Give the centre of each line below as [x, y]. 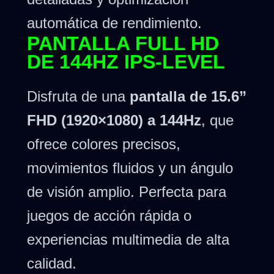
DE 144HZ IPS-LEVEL [126, 62]
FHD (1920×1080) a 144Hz [114, 120]
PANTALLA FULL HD [123, 44]
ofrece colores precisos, [104, 144]
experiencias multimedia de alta [128, 240]
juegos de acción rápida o [109, 216]
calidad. [52, 264]
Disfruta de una [78, 97]
